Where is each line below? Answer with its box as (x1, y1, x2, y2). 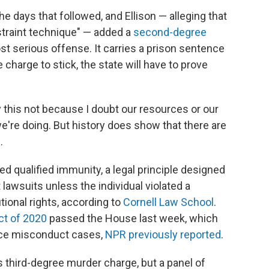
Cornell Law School (123, 196, 214, 209)
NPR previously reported (105, 228, 221, 241)
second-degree (133, 26, 207, 39)
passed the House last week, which (47, 212, 218, 225)
